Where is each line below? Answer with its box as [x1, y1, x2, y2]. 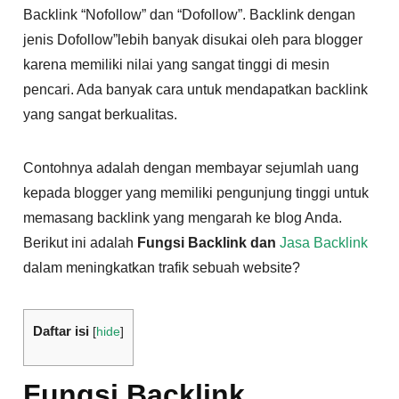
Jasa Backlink [280, 234, 369, 250]
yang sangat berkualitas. [23, 106, 178, 122]
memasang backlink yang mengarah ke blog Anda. [23, 209, 343, 225]
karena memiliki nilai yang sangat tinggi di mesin [23, 56, 330, 72]
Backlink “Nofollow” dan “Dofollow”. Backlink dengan [23, 6, 356, 22]
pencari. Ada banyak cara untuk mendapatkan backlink [23, 81, 369, 97]
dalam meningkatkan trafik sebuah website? [23, 259, 301, 275]
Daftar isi [33, 322, 90, 338]
